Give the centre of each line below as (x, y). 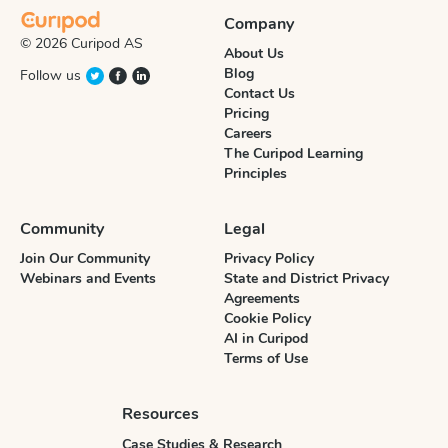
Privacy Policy (269, 259)
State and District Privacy (306, 279)
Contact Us (259, 94)
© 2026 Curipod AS (81, 43)
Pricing (246, 114)
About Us (254, 54)
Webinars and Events (88, 279)
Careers (248, 134)
